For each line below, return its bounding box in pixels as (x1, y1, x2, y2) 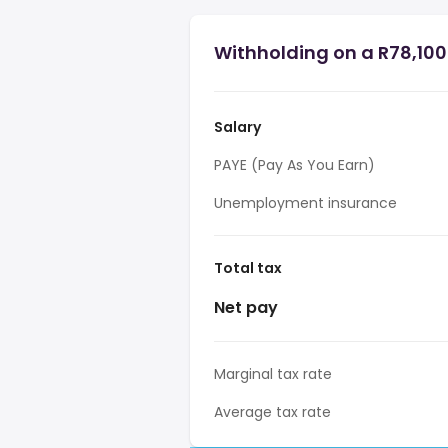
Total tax (214, 258, 282, 278)
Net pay (214, 296, 278, 319)
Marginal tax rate (214, 364, 332, 384)
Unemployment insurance (214, 193, 397, 213)
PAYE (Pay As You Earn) (214, 155, 375, 175)
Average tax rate (214, 402, 331, 422)
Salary (214, 117, 261, 137)
